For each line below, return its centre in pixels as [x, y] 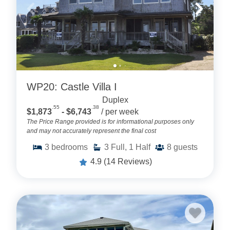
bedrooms [70, 147]
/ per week [120, 112]
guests [186, 147]
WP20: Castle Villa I [72, 87]
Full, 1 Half [131, 147]
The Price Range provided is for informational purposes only [110, 122]
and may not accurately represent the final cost [91, 131]
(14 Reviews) [128, 162]
